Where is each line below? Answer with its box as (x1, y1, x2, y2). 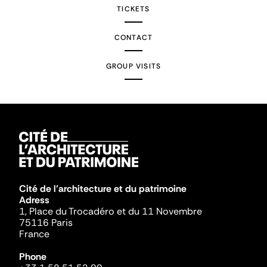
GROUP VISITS (105, 61, 162, 71)
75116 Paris (19, 216, 73, 229)
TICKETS (117, 4, 150, 14)
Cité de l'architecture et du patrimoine (19, 182, 187, 195)
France (19, 227, 49, 240)
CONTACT (114, 32, 153, 42)
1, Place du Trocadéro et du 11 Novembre (19, 204, 202, 218)
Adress (19, 193, 49, 206)
